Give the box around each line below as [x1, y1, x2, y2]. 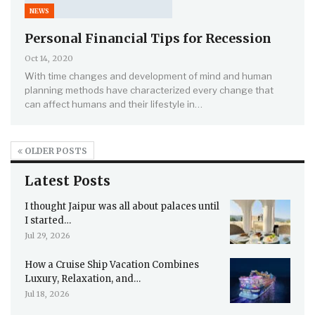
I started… [25, 214, 71, 226]
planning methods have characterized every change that [25, 84, 274, 96]
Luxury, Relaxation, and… [25, 273, 141, 285]
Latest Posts [25, 172, 110, 189]
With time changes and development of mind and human [25, 70, 272, 82]
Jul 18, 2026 [25, 289, 70, 300]
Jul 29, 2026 [25, 230, 70, 240]
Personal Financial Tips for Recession [25, 30, 271, 46]
